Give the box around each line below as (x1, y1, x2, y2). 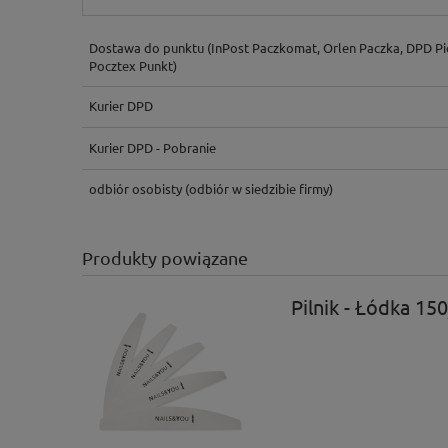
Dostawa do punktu (88, 39, 204, 57)
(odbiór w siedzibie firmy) (181, 179, 333, 197)
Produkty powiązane (82, 246, 248, 268)
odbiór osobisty (88, 179, 182, 197)
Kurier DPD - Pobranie (88, 138, 216, 156)
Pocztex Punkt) (88, 57, 177, 75)
